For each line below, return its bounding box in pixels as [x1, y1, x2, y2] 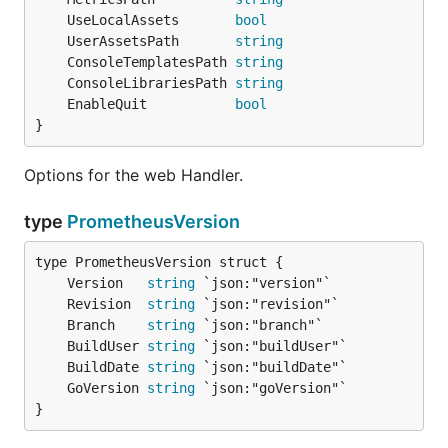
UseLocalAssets [67, 12, 235, 28]
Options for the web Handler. [24, 165, 243, 185]
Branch [67, 317, 147, 333]
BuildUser [67, 338, 147, 354]
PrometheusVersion [67, 211, 240, 232]
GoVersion [67, 380, 147, 396]
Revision [67, 296, 147, 312]
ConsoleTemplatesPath [67, 54, 235, 70]
